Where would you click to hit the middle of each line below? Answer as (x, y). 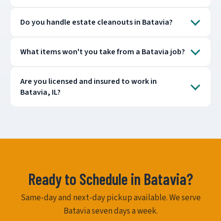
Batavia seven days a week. (110, 211)
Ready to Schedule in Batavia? (110, 179)
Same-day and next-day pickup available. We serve (110, 198)
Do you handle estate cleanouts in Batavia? (96, 22)
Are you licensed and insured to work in (89, 82)
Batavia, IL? (40, 92)
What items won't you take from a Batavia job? (103, 52)
